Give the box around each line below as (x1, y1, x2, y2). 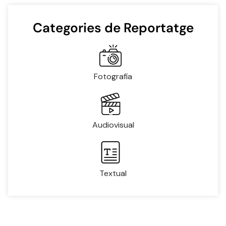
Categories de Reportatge (32, 19, 194, 36)
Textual (99, 167, 127, 179)
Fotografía (94, 71, 132, 82)
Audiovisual (92, 119, 134, 130)
